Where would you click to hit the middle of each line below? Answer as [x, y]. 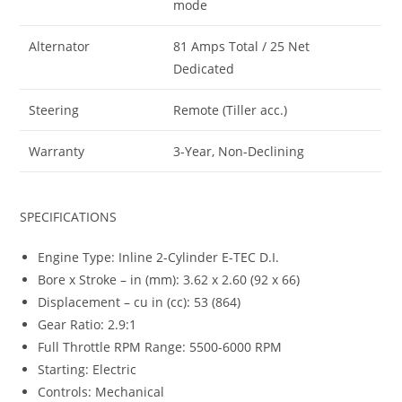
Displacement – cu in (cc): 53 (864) [140, 301]
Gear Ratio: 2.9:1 [87, 324]
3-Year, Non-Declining [239, 152]
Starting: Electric [87, 369]
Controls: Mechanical [101, 391]
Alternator [60, 47]
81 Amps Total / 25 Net [242, 47]
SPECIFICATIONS [69, 216]
